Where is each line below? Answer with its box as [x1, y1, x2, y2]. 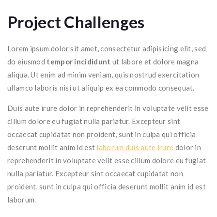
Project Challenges [7, 12, 145, 31]
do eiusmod [7, 57, 45, 66]
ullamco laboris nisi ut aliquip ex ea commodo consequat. [7, 83, 195, 92]
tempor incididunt [45, 57, 111, 66]
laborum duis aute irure [96, 143, 174, 152]
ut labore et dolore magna [110, 57, 199, 66]
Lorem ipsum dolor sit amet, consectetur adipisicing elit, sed [7, 44, 206, 53]
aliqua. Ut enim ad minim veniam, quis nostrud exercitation [7, 70, 200, 79]
